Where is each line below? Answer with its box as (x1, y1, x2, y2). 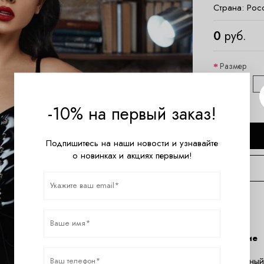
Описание (213, 232, 258, 245)
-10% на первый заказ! (48, 101, 216, 126)
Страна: (213, 1, 247, 14)
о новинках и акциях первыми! (72, 148, 192, 162)
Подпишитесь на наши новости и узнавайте (46, 136, 218, 150)
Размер (220, 60, 246, 72)
